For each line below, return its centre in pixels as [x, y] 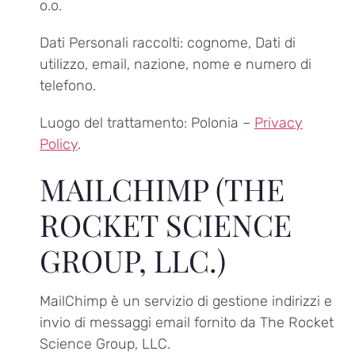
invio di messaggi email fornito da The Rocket [187, 323]
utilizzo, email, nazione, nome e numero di [176, 64]
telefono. [68, 85]
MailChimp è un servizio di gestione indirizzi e [186, 302]
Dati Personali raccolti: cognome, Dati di [168, 42]
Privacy [279, 123]
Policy [59, 145]
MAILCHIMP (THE [162, 189]
